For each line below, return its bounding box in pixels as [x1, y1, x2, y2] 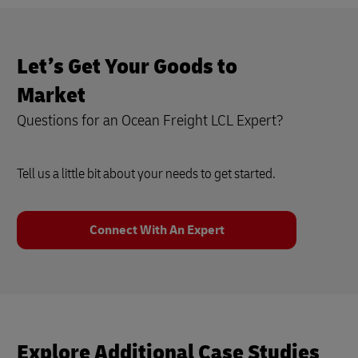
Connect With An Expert [89, 222, 225, 239]
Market [17, 82, 86, 110]
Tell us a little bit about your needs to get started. [17, 165, 276, 184]
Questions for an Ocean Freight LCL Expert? [17, 110, 284, 131]
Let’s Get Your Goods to [17, 53, 237, 82]
